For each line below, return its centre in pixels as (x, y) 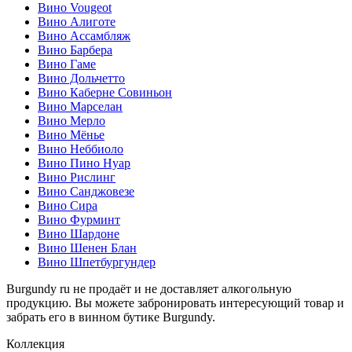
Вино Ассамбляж (84, 36)
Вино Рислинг (77, 178)
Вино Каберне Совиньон (105, 93)
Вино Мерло (71, 121)
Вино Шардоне (79, 234)
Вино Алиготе (77, 22)
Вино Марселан (80, 107)
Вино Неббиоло (81, 149)
